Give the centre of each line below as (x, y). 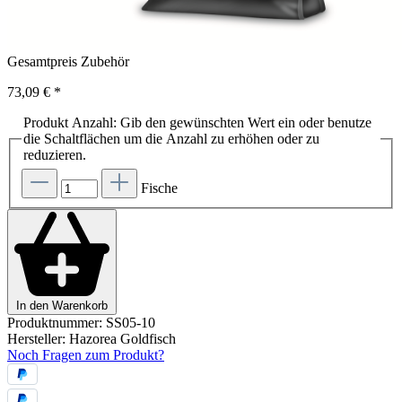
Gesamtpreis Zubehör (68, 62)
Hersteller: (38, 339)
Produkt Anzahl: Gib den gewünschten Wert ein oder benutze (197, 123)
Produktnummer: (57, 323)
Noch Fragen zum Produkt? (86, 355)
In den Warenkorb (62, 306)
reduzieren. (55, 155)
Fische (159, 188)
